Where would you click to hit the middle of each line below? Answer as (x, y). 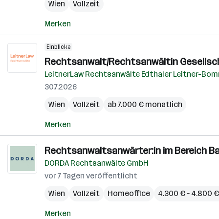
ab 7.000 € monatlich (145, 104)
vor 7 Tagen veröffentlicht (91, 176)
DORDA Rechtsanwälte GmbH (97, 163)
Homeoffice (129, 193)
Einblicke (58, 47)
